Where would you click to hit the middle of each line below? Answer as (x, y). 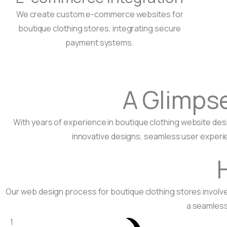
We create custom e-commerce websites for (100, 14)
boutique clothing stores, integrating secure (100, 29)
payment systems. (100, 43)
